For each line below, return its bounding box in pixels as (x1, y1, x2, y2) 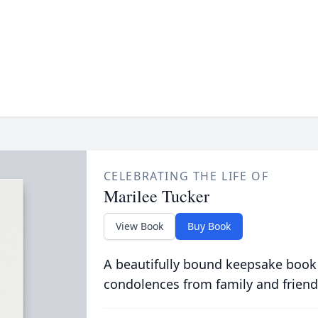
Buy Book (187, 219, 231, 233)
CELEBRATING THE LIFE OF (103, 168, 269, 184)
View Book (115, 219, 163, 233)
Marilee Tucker (103, 185, 209, 207)
